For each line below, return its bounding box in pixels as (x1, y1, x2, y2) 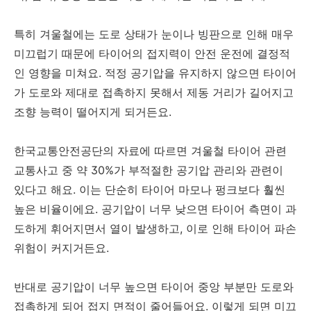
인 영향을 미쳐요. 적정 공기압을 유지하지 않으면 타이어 (14, 66, 296, 81)
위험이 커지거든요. (14, 241, 109, 255)
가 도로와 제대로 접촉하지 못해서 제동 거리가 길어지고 (14, 85, 294, 100)
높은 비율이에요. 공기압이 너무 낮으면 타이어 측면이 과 (14, 202, 296, 217)
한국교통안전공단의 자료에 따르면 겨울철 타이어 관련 (14, 144, 287, 158)
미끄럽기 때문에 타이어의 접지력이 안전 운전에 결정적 (14, 47, 290, 61)
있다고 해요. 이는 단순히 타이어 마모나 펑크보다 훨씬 (14, 183, 285, 197)
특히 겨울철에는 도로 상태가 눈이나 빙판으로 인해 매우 (14, 27, 294, 42)
